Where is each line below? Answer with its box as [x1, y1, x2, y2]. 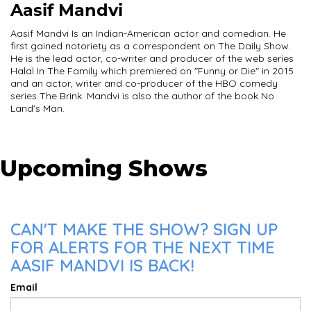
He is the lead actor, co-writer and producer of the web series [10, 52, 294, 65]
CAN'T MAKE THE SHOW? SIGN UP [10, 219, 278, 239]
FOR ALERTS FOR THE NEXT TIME [10, 237, 275, 258]
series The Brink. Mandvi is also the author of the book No [10, 90, 274, 102]
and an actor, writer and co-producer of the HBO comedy [10, 77, 278, 90]
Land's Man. [10, 102, 65, 115]
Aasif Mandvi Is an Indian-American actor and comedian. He [10, 27, 286, 40]
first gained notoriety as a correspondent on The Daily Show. [10, 40, 291, 52]
